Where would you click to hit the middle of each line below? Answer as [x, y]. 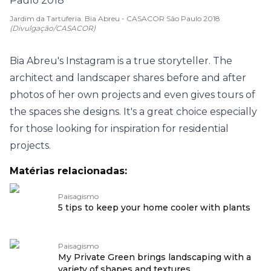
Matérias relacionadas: [68, 171]
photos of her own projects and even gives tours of [132, 95]
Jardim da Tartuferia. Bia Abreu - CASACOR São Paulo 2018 [115, 18]
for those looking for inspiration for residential [119, 129]
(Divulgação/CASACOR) [53, 28]
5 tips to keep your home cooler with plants [154, 207]
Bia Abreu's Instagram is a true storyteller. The [121, 61]
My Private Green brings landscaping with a [155, 257]
